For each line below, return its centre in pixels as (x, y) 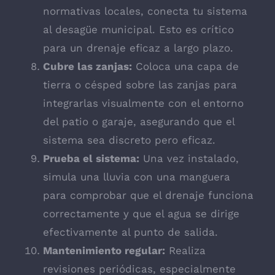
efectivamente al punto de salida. (130, 232)
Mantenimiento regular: (104, 251)
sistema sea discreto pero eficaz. (129, 140)
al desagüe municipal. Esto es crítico (138, 30)
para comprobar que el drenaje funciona (148, 196)
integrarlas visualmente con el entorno (143, 103)
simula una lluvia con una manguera (137, 177)
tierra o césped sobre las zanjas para (140, 85)
